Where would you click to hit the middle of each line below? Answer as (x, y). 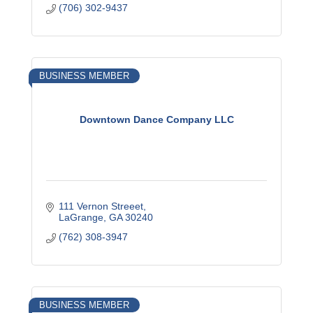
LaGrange (81, 217)
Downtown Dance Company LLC (156, 119)
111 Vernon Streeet (101, 206)
